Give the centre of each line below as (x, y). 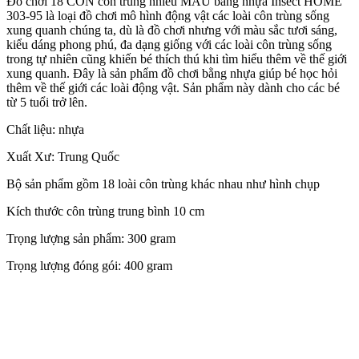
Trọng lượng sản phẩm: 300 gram (91, 238)
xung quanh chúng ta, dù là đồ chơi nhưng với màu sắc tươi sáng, (172, 30)
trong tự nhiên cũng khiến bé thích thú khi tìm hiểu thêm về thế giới (177, 58)
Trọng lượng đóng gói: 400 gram (89, 265)
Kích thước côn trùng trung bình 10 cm (105, 211)
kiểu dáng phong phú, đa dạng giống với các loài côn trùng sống (169, 44)
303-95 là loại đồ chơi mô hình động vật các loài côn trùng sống (168, 15)
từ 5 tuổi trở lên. (47, 102)
